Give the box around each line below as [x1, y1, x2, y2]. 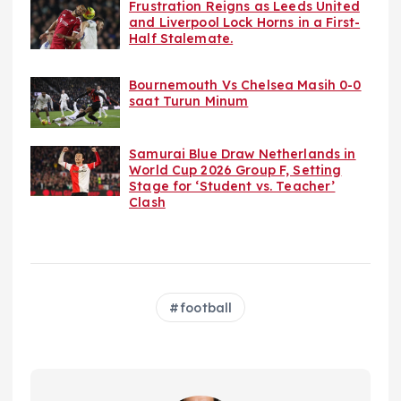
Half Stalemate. [129, 30, 234, 47]
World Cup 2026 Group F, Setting [129, 161, 342, 178]
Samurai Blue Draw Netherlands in [129, 145, 356, 162]
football [180, 299, 233, 316]
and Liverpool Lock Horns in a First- [129, 14, 361, 31]
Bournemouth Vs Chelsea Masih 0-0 [129, 77, 362, 94]
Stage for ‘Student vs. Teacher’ [129, 177, 336, 194]
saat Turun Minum [129, 93, 249, 110]
